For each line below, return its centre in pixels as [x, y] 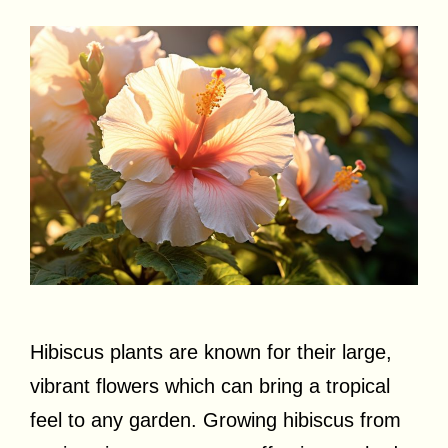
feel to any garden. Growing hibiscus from [215, 419]
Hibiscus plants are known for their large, [211, 351]
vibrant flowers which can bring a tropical [210, 385]
